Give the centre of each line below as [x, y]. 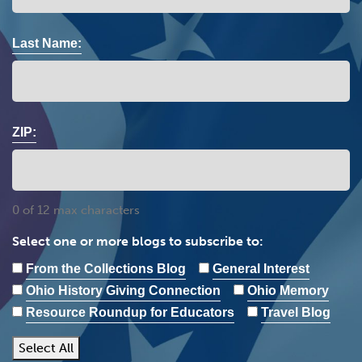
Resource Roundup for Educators [130, 312]
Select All [46, 348]
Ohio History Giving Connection [123, 290]
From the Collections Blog [106, 269]
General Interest [261, 269]
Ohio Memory [288, 290]
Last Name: [47, 43]
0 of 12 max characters [76, 210]
